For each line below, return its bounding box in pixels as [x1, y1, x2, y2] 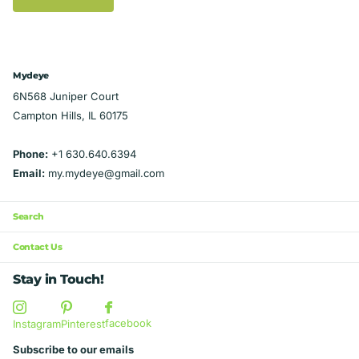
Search [13, 211, 45, 223]
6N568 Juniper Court [13, 89, 119, 103]
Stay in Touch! [13, 272, 104, 288]
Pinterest [61, 317, 105, 331]
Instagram [13, 317, 61, 331]
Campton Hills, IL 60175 [13, 108, 128, 122]
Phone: [13, 147, 48, 160]
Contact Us [13, 241, 63, 253]
